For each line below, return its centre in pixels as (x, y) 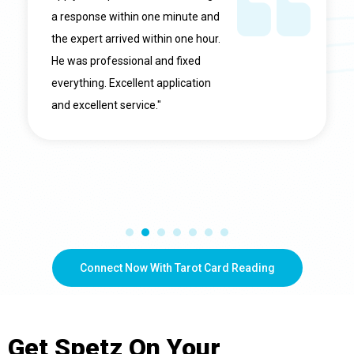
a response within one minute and (136, 17)
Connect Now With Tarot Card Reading (177, 268)
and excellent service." (106, 105)
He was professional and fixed (126, 61)
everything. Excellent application (131, 83)
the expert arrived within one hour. (136, 39)
